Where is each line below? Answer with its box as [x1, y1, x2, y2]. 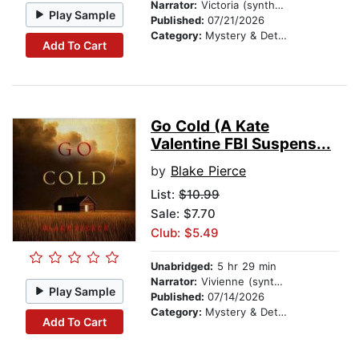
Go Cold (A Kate [151, 117, 269, 136]
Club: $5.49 [151, 225, 219, 241]
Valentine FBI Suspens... [151, 135, 331, 154]
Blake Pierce [171, 163, 246, 179]
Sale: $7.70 [151, 206, 216, 222]
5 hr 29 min [213, 260, 276, 273]
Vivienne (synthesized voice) [197, 275, 274, 288]
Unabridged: [151, 260, 213, 273]
